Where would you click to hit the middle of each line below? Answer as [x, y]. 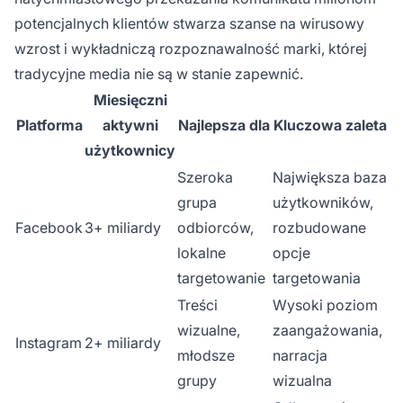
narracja [300, 355]
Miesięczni [130, 99]
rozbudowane [319, 227]
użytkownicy [130, 150]
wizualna [302, 380]
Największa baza [330, 177]
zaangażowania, [327, 330]
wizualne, [209, 330]
